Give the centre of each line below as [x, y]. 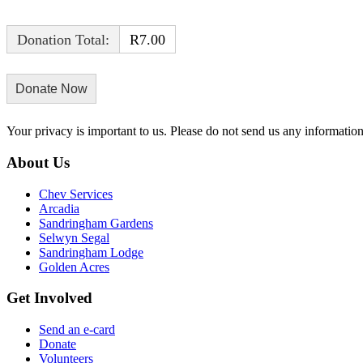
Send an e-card [77, 330]
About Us [38, 163]
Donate [58, 344]
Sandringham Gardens [96, 223]
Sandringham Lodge [91, 252]
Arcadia [59, 208]
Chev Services [76, 194]
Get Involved [49, 298]
